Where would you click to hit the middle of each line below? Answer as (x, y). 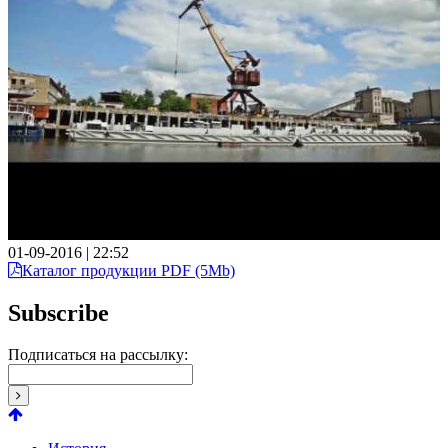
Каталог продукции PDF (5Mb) (128, 270)
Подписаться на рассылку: (98, 355)
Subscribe (58, 312)
